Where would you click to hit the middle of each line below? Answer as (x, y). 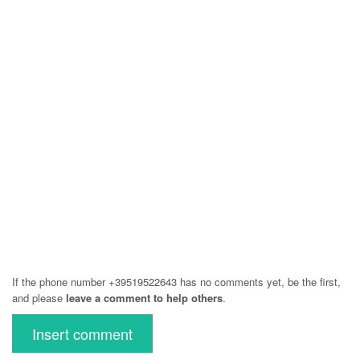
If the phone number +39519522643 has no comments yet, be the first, (176, 282)
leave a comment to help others (144, 298)
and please (39, 298)
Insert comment (82, 333)
